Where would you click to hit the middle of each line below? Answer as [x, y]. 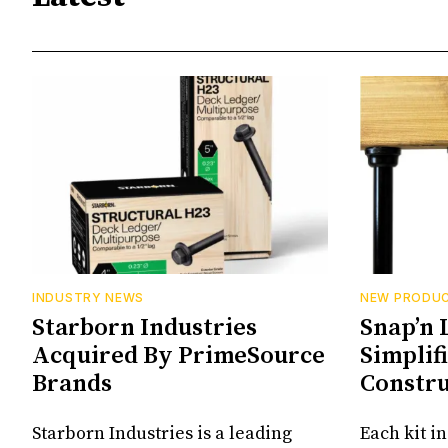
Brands [72, 383]
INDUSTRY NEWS [88, 297]
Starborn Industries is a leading [162, 433]
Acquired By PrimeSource [178, 355]
